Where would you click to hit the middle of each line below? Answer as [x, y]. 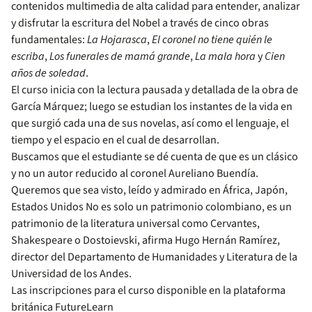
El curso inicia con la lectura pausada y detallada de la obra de [155, 90]
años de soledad [48, 73]
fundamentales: [49, 40]
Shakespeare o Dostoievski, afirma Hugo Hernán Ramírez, [146, 240]
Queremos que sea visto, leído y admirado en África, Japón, [149, 190]
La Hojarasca [117, 40]
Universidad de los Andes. [71, 274]
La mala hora [225, 56]
